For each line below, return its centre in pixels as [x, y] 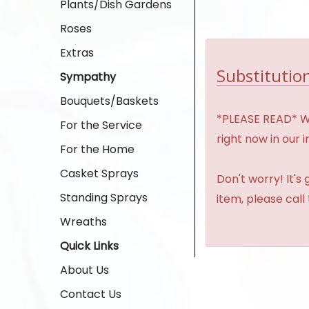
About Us [84, 270]
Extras [77, 53]
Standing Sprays [104, 198]
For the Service [101, 125]
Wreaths [83, 222]
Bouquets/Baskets [109, 101]
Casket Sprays [99, 173]
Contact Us [91, 294]
